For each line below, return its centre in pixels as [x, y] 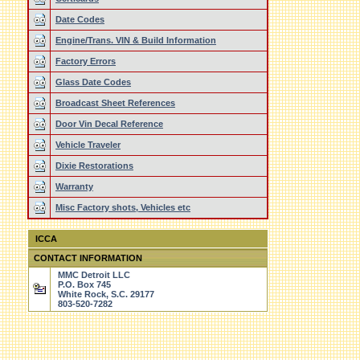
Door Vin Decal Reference [109, 124]
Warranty [74, 186]
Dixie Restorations [94, 166]
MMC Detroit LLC [92, 275]
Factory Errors [86, 61]
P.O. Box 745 [82, 284]
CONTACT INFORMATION [88, 258]
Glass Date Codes [93, 82]
